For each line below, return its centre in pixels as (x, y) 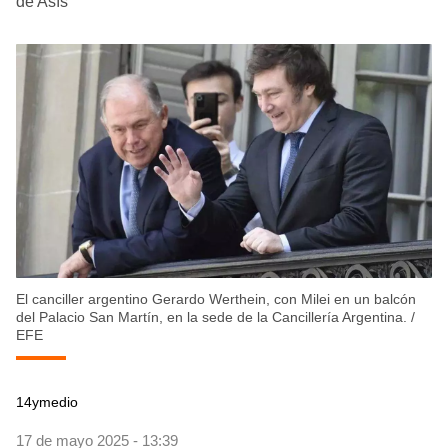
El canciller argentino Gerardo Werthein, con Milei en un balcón (216, 299)
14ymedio (47, 402)
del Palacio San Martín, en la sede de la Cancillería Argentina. (211, 317)
